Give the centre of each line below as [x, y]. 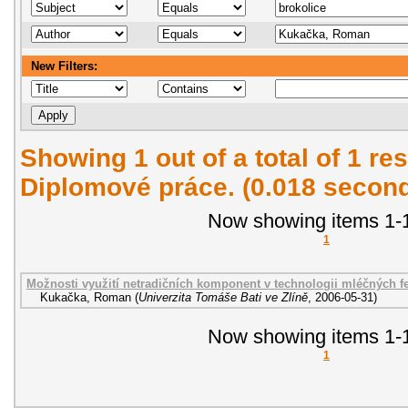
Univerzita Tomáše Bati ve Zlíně [223, 298]
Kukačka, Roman [86, 298]
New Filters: [64, 66]
